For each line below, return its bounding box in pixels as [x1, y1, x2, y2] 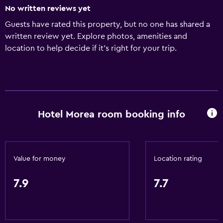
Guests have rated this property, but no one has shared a [5, 20, 210, 28]
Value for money [13, 155, 66, 162]
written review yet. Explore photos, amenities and [5, 32, 187, 40]
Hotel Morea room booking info [38, 109, 185, 119]
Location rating [154, 155, 202, 162]
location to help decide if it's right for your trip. [5, 44, 177, 52]
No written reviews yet [5, 4, 91, 12]
